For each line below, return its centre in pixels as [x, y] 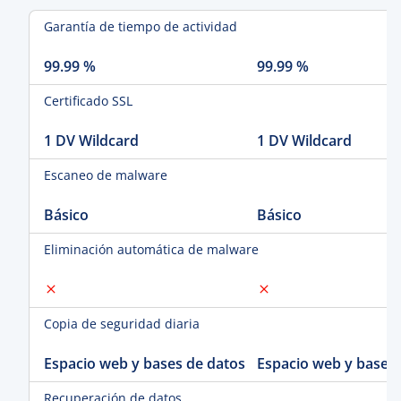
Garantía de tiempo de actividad [141, 26]
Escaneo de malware [106, 175]
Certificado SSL [88, 101]
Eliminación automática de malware [151, 249]
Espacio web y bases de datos [145, 363]
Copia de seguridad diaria [122, 324]
